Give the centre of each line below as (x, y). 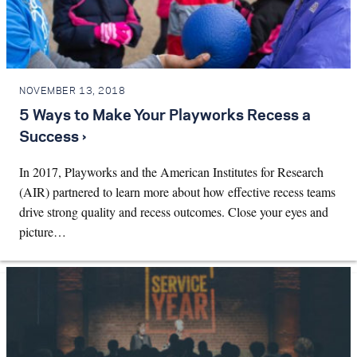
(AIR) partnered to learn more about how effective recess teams (177, 191)
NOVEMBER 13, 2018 (73, 92)
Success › (53, 137)
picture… (43, 231)
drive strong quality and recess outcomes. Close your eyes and (174, 211)
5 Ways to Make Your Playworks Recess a (165, 116)
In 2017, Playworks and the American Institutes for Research (171, 171)
